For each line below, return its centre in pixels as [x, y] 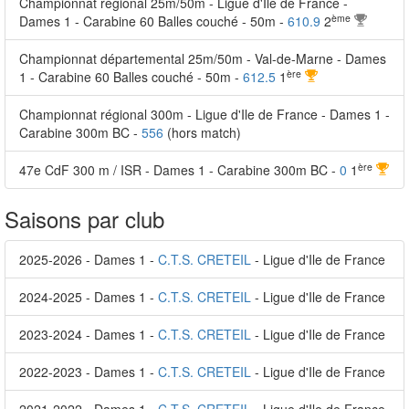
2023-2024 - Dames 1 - [89, 334]
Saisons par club [84, 219]
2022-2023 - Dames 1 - [89, 372]
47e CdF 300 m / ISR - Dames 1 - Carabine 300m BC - [179, 170]
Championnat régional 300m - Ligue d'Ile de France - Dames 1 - [204, 114]
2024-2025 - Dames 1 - [89, 297]
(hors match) [202, 132]
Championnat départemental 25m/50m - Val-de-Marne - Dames [203, 58]
